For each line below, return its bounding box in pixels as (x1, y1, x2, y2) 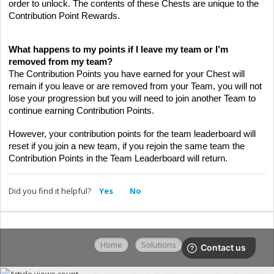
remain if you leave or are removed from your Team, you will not (9, 81, 262, 91)
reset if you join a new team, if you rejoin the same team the (9, 141, 245, 151)
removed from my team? (9, 56, 113, 67)
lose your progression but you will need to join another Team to (9, 93, 256, 103)
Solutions (141, 239, 176, 251)
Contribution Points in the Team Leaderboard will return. (9, 153, 228, 163)
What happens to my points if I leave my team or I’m (9, 44, 228, 54)
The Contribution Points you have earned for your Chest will (9, 68, 245, 79)
